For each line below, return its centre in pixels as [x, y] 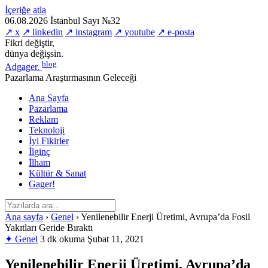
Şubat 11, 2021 [116, 239]
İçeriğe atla [25, 10]
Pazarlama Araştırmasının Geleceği [71, 78]
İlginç [39, 152]
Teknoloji [47, 130]
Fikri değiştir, [30, 43]
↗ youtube [135, 32]
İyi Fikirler [49, 141]
